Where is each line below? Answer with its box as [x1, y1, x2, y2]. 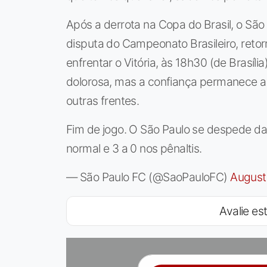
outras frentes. [66, 94, 139, 108]
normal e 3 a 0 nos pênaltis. [66, 141, 202, 156]
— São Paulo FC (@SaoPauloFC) [66, 170, 231, 185]
